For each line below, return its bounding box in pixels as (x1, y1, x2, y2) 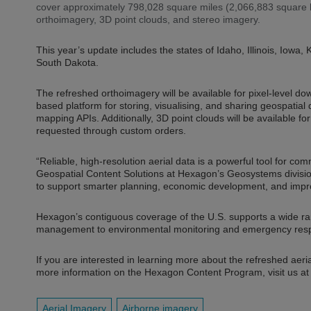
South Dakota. (36, 56, 99, 68)
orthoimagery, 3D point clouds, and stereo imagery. (36, 14, 260, 25)
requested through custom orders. (36, 124, 186, 136)
